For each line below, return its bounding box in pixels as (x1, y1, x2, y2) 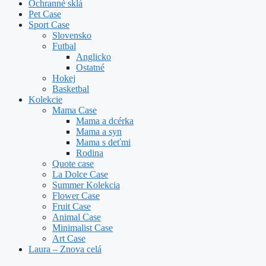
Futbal (52, 40, 76, 51)
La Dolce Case (52, 169, 108, 179)
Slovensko (52, 30, 91, 40)
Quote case (52, 158, 94, 169)
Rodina (76, 147, 103, 158)
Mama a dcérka (76, 115, 134, 126)
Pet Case (28, 8, 61, 19)
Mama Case (52, 104, 97, 115)
